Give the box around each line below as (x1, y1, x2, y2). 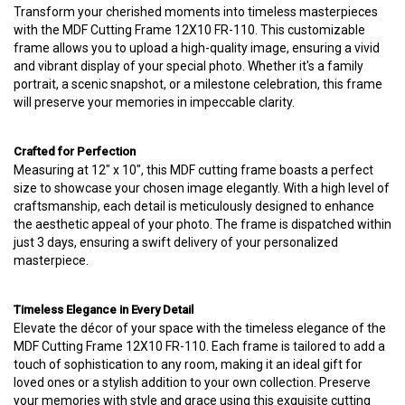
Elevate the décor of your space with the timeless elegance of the (14, 321, 386, 335)
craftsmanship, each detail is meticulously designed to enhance (14, 199, 374, 213)
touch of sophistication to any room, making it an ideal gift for (14, 357, 363, 372)
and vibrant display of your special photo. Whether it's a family (14, 59, 363, 73)
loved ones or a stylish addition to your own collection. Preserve (14, 375, 371, 390)
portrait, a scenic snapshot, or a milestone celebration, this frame (14, 77, 382, 91)
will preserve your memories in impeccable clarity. (14, 95, 295, 109)
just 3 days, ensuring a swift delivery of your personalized (14, 235, 338, 250)
